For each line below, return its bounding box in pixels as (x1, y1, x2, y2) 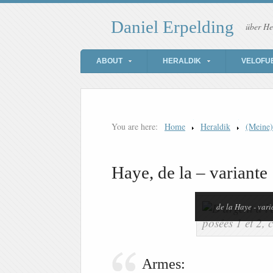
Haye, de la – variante (112, 163, 268, 183)
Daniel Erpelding (111, 17, 234, 37)
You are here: (112, 121, 158, 133)
